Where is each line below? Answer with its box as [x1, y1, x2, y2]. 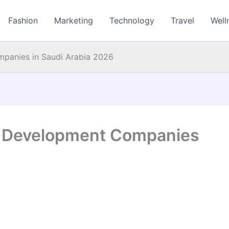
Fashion [8, 15, 38, 26]
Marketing [54, 15, 94, 26]
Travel [171, 15, 195, 26]
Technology [109, 15, 155, 26]
